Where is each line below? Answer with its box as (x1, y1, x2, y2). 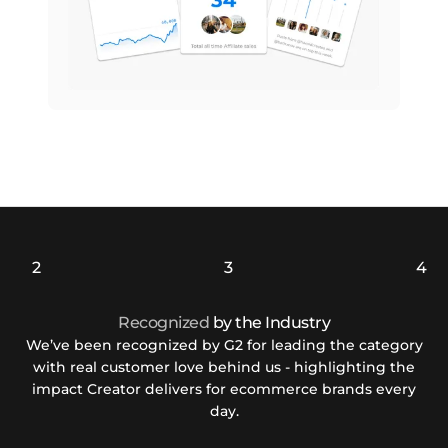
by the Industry (212, 313, 330, 333)
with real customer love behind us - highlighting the (33, 358, 415, 377)
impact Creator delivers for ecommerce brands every (32, 380, 416, 399)
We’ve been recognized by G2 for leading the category (25, 336, 423, 355)
